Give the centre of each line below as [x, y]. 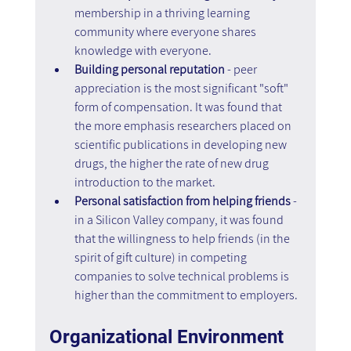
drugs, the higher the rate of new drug [172, 163]
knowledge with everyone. [144, 50]
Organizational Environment [168, 337]
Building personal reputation [149, 69]
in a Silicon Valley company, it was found [180, 219]
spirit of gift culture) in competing [161, 257]
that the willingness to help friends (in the [183, 238]
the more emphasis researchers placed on [184, 125]
